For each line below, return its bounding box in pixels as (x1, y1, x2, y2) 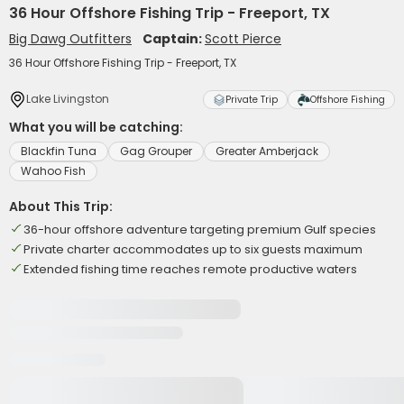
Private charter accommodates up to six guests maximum (23, 241, 363, 258)
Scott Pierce (205, 30, 281, 48)
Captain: (142, 30, 205, 48)
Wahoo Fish (21, 163, 86, 179)
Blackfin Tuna (21, 143, 96, 159)
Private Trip (225, 93, 278, 106)
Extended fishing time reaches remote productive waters (23, 261, 357, 278)
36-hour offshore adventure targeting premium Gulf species (23, 221, 376, 238)
